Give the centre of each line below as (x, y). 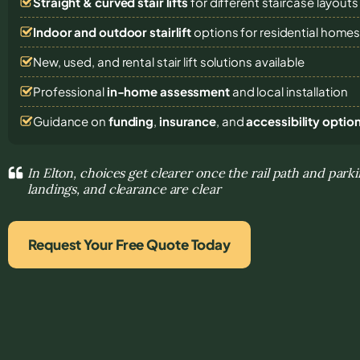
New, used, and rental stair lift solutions (144, 61)
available (279, 61)
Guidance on (71, 121)
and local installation (288, 91)
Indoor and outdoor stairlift (112, 31)
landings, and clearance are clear (124, 188)
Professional (70, 91)
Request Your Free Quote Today (130, 244)
